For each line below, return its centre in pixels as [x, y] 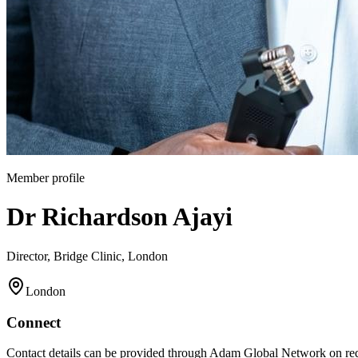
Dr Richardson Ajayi [119, 217]
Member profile [46, 178]
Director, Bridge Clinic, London [87, 256]
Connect [34, 322]
